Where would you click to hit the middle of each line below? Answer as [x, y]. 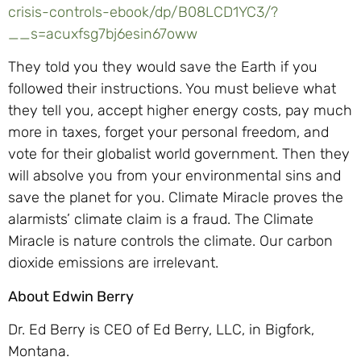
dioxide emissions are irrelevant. [113, 263]
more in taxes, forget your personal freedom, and [168, 133]
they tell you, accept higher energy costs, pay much [180, 111]
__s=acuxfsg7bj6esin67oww [103, 34]
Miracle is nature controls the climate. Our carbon [170, 241]
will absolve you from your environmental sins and [174, 176]
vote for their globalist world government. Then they [179, 154]
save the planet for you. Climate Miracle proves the [176, 198]
